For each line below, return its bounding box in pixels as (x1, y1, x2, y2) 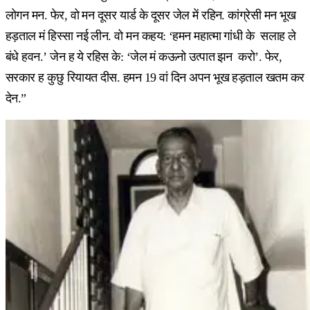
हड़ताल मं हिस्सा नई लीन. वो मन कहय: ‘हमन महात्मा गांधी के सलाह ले (6, 28, 296, 43)
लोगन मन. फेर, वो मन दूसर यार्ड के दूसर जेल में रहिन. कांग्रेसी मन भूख (6, 8, 296, 22)
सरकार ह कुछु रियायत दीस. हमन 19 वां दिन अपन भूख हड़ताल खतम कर (6, 70, 304, 84)
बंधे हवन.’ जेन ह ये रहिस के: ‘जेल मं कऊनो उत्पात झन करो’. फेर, (6, 49, 282, 64)
